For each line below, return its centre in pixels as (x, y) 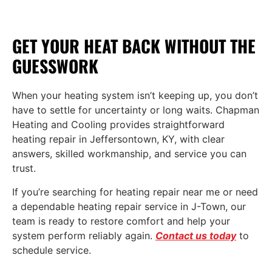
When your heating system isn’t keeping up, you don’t (135, 96)
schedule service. (52, 250)
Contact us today (196, 235)
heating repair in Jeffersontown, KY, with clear (118, 139)
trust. (24, 168)
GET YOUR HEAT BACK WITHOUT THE (134, 46)
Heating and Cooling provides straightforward (118, 125)
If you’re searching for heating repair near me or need (135, 192)
